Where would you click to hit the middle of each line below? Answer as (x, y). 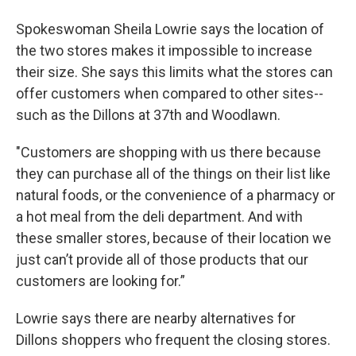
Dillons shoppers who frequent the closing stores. (173, 339)
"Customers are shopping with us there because (168, 152)
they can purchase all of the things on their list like (173, 173)
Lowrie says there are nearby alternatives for (156, 318)
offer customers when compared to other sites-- (170, 93)
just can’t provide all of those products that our (162, 259)
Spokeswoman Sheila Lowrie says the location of (170, 29)
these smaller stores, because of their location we (174, 238)
